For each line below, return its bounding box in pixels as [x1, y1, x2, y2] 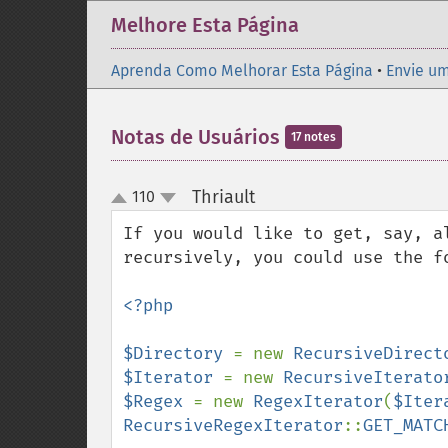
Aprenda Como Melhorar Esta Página [111, 61, 373, 80]
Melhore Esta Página [111, 13, 299, 37]
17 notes [291, 130, 336, 144]
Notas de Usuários [111, 125, 285, 149]
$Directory [123, 343, 233, 364]
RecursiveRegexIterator [123, 415, 343, 436]
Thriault [191, 186, 255, 208]
